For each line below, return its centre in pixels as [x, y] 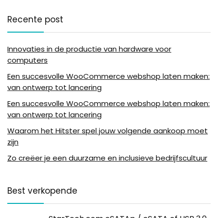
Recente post [35, 19]
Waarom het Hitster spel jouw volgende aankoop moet [108, 130]
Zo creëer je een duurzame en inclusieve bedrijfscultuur [107, 158]
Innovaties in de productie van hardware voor [89, 49]
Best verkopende [42, 191]
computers [27, 60]
